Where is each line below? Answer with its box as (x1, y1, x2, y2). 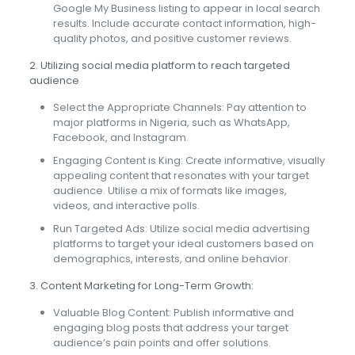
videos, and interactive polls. (52, 198, 200, 213)
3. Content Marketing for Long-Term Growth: (29, 278, 254, 293)
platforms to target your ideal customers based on (52, 236, 314, 251)
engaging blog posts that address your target (52, 320, 288, 335)
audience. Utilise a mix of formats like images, (52, 183, 287, 198)
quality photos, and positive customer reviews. (52, 31, 292, 46)
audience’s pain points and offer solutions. (52, 335, 271, 350)
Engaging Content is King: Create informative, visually (52, 153, 325, 168)
